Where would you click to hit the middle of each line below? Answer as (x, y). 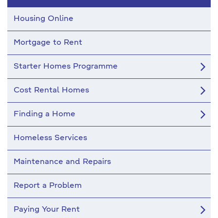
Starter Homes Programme (66, 67)
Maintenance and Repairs (62, 162)
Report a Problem (48, 186)
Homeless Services (50, 138)
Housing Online (44, 19)
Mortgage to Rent (48, 43)
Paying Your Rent (47, 210)
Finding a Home (45, 114)
